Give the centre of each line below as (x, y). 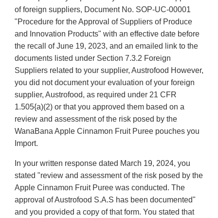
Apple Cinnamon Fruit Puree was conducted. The (100, 188)
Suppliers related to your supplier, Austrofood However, (109, 71)
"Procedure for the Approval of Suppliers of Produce (103, 22)
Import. (26, 144)
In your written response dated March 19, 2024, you (102, 163)
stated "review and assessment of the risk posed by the (109, 176)
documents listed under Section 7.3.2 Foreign (93, 58)
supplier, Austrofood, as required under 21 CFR (96, 95)
